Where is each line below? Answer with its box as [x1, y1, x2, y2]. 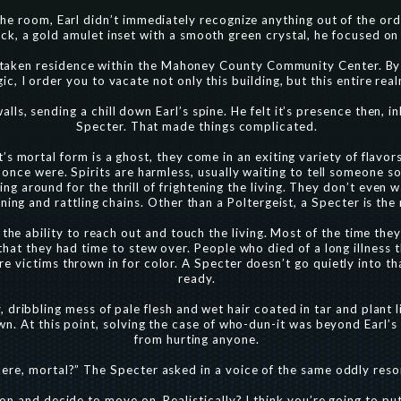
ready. [178, 271, 216, 286]
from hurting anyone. [134, 332, 260, 346]
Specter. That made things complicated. [76, 119, 318, 133]
